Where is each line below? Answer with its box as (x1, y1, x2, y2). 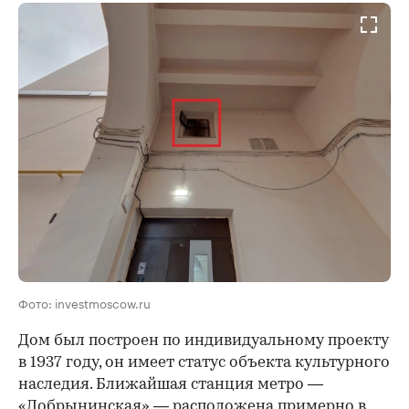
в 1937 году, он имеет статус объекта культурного (18, 354, 390, 371)
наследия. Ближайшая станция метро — (18, 376, 323, 393)
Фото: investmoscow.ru (18, 292, 151, 311)
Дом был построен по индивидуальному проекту (18, 332, 389, 349)
